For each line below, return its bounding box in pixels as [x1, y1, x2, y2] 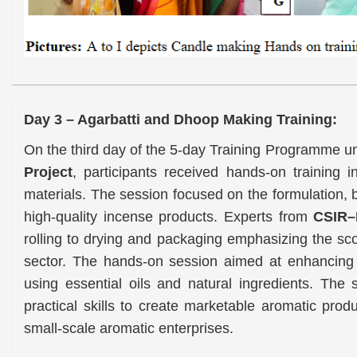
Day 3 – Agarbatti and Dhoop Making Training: [24, 111, 337, 127]
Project [24, 163, 73, 180]
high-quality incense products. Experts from [24, 208, 314, 225]
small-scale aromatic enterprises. [24, 320, 233, 336]
